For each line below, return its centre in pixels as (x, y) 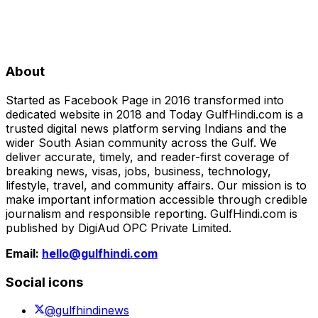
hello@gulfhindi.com (100, 253)
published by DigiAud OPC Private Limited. (119, 227)
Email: (24, 253)
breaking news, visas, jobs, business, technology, (138, 171)
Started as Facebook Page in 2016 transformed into (145, 100)
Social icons (44, 282)
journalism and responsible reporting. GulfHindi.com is (152, 213)
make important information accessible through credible (157, 199)
